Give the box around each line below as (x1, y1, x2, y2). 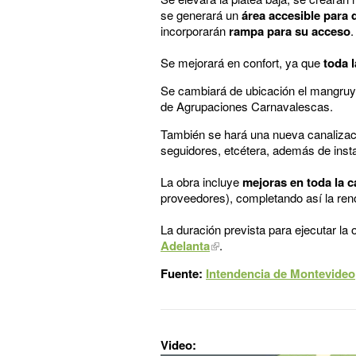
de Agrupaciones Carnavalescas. (161, 97, 333, 114)
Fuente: (161, 264, 206, 282)
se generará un (161, 6, 242, 23)
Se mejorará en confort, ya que (161, 53, 323, 71)
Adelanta (161, 236, 210, 254)
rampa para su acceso (229, 21, 350, 40)
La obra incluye (161, 172, 242, 190)
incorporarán (161, 21, 229, 39)
